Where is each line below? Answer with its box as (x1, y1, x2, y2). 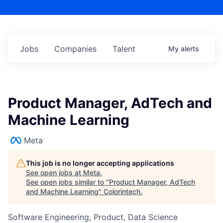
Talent (112, 44, 135, 54)
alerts (181, 44, 199, 53)
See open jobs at (26, 168, 83, 177)
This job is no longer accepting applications (26, 159, 174, 168)
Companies (54, 44, 97, 54)
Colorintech (104, 187, 140, 196)
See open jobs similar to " (26, 178, 109, 187)
